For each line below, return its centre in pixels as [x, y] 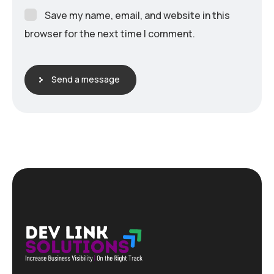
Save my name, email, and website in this [137, 16]
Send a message [86, 80]
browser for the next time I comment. [110, 34]
